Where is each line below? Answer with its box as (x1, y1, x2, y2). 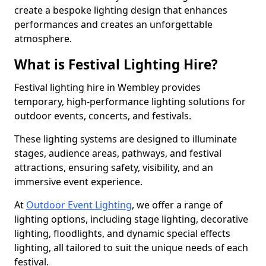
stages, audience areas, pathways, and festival (14, 147, 221, 160)
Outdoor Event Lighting (26, 198, 132, 211)
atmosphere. (14, 32, 72, 45)
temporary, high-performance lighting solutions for (14, 95, 246, 108)
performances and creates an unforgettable (14, 18, 213, 31)
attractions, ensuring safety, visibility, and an (14, 161, 213, 174)
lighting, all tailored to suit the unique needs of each (14, 241, 248, 254)
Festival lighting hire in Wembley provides (14, 81, 201, 94)
